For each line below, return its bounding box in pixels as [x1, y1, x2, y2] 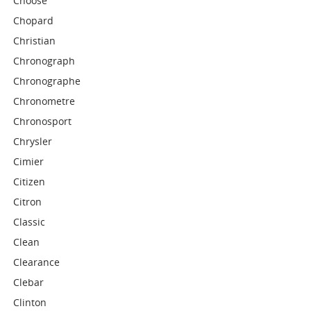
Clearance [13, 255, 60, 269]
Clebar [13, 276, 44, 289]
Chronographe [13, 74, 81, 87]
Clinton [13, 296, 47, 309]
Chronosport [13, 115, 72, 128]
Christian [13, 34, 56, 47]
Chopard [13, 14, 54, 27]
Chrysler [13, 135, 53, 148]
